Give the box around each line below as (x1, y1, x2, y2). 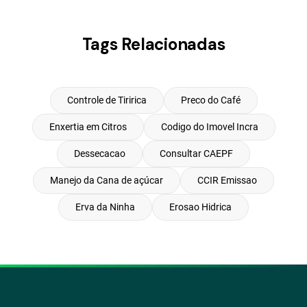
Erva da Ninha (75, 201, 135, 212)
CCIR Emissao (197, 175, 257, 186)
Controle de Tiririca (66, 95, 147, 106)
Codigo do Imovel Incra (160, 121, 258, 132)
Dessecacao (74, 148, 125, 159)
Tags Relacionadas (82, 34, 225, 55)
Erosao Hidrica (169, 201, 232, 212)
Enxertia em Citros (49, 121, 127, 132)
